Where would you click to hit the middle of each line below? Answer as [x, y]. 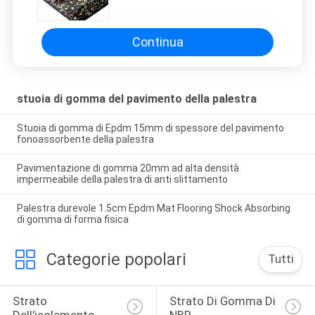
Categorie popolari [116, 260]
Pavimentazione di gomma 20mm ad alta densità [128, 168]
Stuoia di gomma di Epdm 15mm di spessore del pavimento [150, 128]
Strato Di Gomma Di [224, 301]
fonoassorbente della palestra [85, 140]
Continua [157, 42]
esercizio [138, 14]
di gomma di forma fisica [72, 220]
